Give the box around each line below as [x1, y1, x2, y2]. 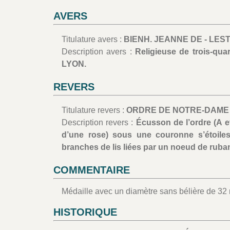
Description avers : [62, 47, 136, 56]
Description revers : [62, 118, 136, 127]
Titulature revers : [62, 105, 126, 114]
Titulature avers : [62, 34, 124, 44]
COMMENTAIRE [53, 164, 130, 176]
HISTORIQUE [53, 206, 117, 218]
